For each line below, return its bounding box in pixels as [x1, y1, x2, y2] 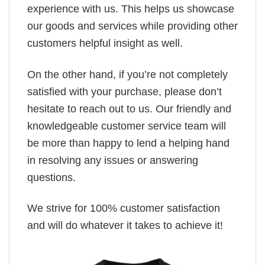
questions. [27, 171, 76, 183]
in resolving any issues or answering [27, 154, 198, 166]
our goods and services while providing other [27, 20, 238, 33]
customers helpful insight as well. [27, 37, 183, 50]
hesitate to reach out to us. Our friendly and [27, 102, 231, 115]
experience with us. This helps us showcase [27, 3, 234, 15]
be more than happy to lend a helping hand [27, 137, 230, 149]
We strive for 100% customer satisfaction [27, 202, 220, 214]
